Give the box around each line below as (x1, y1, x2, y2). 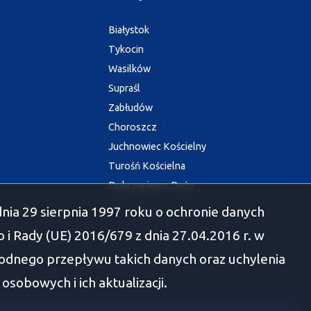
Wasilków (108, 62, 151, 74)
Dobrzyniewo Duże (108, 179, 194, 191)
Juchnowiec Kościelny (108, 140, 206, 152)
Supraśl (108, 82, 140, 94)
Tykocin (108, 43, 144, 55)
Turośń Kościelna (108, 160, 185, 171)
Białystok (108, 24, 149, 35)
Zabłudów (108, 101, 153, 113)
